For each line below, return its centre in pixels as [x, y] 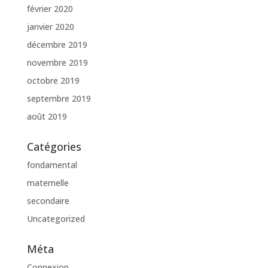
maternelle [48, 183]
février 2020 [50, 9]
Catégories [54, 147]
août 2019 [47, 117]
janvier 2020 [50, 27]
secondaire [48, 201]
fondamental [52, 165]
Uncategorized [56, 219]
